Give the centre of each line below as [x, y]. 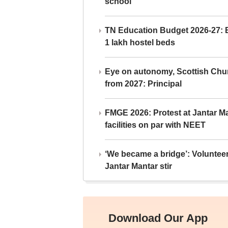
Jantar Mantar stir [138, 166]
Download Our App [158, 218]
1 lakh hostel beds [140, 42]
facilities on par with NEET [155, 125]
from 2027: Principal [143, 84]
